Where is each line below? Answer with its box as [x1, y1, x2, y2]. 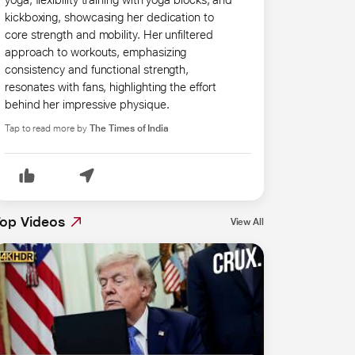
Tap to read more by [5, 122, 87, 134]
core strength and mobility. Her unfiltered [5, 27, 213, 41]
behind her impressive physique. [5, 97, 170, 111]
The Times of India [90, 122, 170, 134]
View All [230, 216, 264, 227]
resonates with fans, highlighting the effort [5, 79, 216, 94]
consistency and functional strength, [5, 62, 189, 76]
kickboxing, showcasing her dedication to [5, 10, 214, 24]
